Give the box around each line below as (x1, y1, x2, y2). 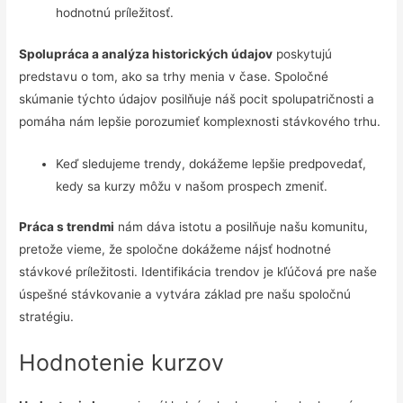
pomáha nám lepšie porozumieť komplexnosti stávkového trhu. (19, 113, 381, 129)
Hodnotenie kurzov (19, 349, 225, 377)
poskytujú (273, 46, 333, 61)
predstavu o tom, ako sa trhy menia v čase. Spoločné (19, 68, 329, 84)
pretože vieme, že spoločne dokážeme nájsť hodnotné (19, 242, 332, 257)
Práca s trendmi (19, 219, 115, 235)
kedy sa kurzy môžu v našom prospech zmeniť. (56, 178, 328, 193)
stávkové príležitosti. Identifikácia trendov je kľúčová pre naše (19, 264, 378, 280)
